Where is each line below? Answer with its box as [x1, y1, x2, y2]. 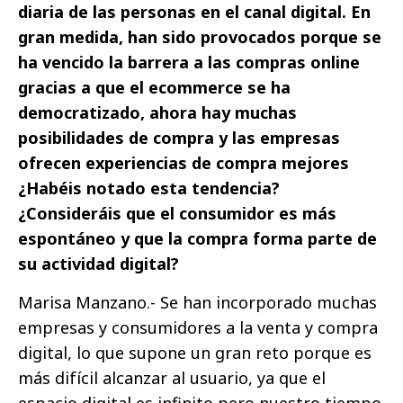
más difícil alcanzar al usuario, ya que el [18, 367, 326, 390]
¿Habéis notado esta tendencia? [18, 177, 280, 200]
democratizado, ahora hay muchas [18, 102, 297, 124]
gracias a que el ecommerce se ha [18, 76, 291, 99]
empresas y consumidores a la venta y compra [18, 317, 378, 339]
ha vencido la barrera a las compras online [18, 51, 360, 74]
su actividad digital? [18, 253, 179, 275]
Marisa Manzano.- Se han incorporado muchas [18, 291, 377, 314]
